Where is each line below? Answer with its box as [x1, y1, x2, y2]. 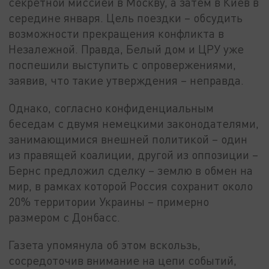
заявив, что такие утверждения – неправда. [8, 73, 244, 88]
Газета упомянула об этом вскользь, [8, 237, 201, 252]
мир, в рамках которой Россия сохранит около [8, 179, 253, 193]
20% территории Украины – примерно [8, 195, 210, 209]
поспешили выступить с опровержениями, [8, 58, 237, 72]
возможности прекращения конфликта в [8, 26, 225, 41]
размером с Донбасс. [8, 210, 121, 225]
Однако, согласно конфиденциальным [8, 101, 214, 115]
